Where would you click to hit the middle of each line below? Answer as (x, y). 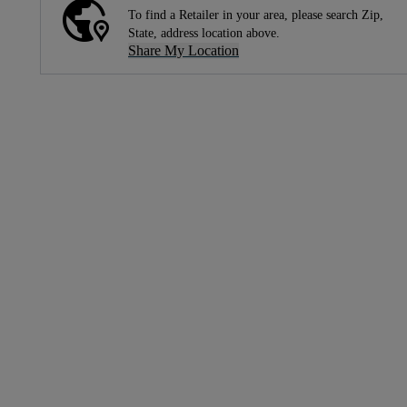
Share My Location (184, 50)
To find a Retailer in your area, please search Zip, (256, 15)
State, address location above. (204, 33)
